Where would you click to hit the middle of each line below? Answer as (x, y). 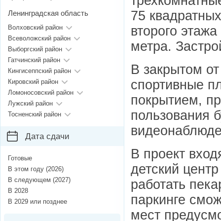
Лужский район (30, 104)
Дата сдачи (47, 137)
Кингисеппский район (39, 71)
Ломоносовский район (41, 93)
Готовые (20, 158)
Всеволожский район (39, 38)
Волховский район (35, 28)
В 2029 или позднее (37, 202)
